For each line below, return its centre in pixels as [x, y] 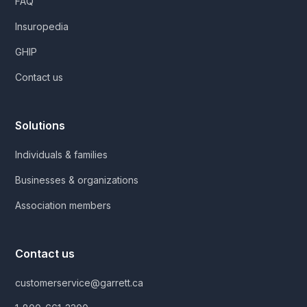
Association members [63, 205]
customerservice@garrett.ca [79, 282]
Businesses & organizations [77, 180]
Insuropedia [42, 26]
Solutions [40, 125]
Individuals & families [62, 154]
